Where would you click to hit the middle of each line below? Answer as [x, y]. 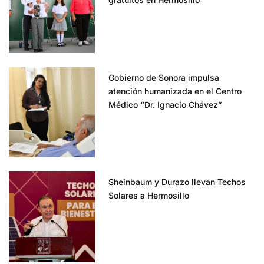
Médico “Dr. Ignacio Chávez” [166, 104]
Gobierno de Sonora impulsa [164, 77]
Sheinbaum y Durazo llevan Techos [177, 182]
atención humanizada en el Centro [175, 91]
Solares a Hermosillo [149, 196]
